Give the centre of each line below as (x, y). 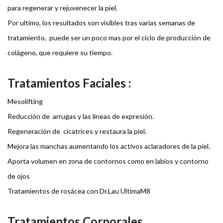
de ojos (19, 176)
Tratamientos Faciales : (69, 83)
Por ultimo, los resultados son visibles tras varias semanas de (101, 23)
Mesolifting (25, 102)
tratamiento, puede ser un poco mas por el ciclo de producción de (109, 38)
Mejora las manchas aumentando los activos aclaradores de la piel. (109, 146)
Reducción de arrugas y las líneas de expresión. (81, 116)
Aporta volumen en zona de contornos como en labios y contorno (108, 161)
